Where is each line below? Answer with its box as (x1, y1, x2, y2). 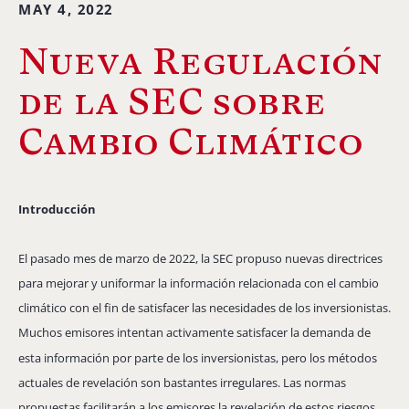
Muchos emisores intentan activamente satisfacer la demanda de (18, 324, 371, 341)
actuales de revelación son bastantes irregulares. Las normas (18, 374, 346, 391)
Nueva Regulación (18, 39, 383, 82)
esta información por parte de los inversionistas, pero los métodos (18, 349, 377, 366)
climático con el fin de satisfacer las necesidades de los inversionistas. (18, 299, 391, 317)
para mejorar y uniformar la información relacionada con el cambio (18, 275, 379, 292)
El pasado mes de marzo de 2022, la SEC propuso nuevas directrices (18, 250, 383, 267)
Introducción (18, 200, 96, 217)
